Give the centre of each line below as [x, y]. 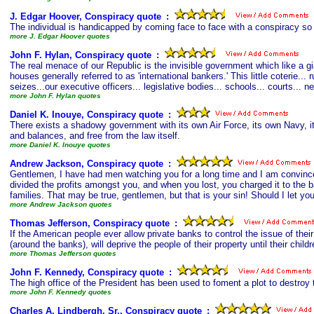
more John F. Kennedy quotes [61, 292]
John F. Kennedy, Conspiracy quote [87, 272]
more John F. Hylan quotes [55, 96]
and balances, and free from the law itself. [95, 136]
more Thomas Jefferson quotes [63, 253]
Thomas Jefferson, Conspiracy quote [90, 223]
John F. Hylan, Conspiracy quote [81, 55]
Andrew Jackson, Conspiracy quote [87, 164]
